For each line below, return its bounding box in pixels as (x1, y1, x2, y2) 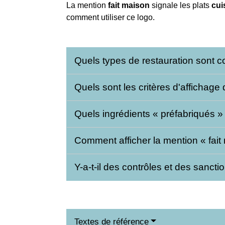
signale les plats (150, 1, 211, 10)
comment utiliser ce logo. (66, 13, 155, 22)
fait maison (108, 1, 150, 10)
